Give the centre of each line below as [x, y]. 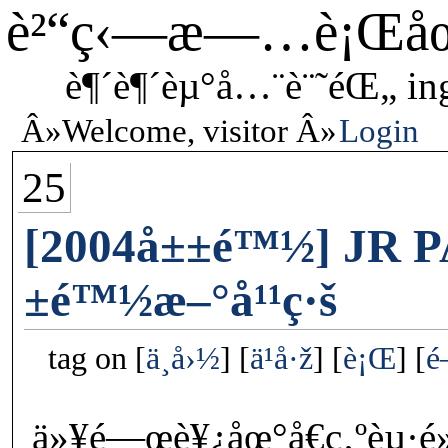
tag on [92, 358]
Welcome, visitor [175, 131]
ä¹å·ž [282, 358]
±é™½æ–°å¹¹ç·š [181, 299]
